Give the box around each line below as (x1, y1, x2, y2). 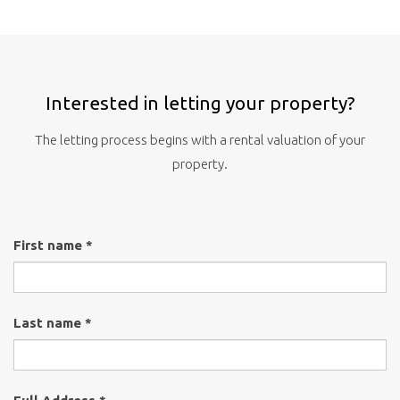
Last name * (13, 315, 92, 331)
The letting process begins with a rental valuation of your (35, 131, 365, 147)
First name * (13, 237, 93, 254)
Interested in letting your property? (45, 92, 355, 114)
